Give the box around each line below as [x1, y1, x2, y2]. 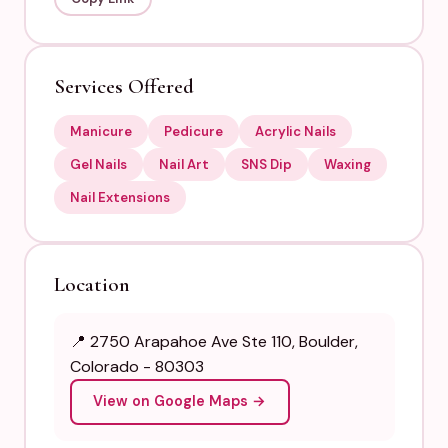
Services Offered [53, 73, 194, 99]
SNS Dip [240, 155, 292, 173]
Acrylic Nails [254, 122, 336, 140]
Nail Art [158, 155, 209, 173]
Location [53, 271, 130, 297]
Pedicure [163, 122, 223, 140]
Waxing [323, 155, 371, 173]
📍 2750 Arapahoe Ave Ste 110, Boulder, [69, 330, 358, 352]
